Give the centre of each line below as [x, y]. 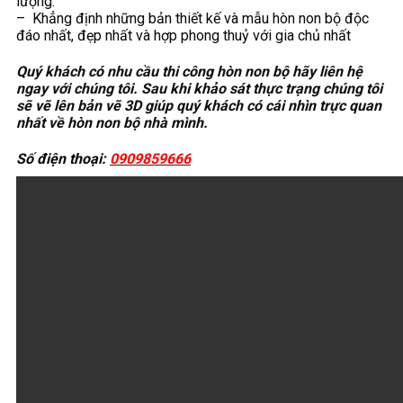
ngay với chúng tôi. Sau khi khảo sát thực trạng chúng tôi [199, 88]
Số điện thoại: [63, 159]
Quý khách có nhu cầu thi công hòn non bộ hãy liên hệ [189, 71]
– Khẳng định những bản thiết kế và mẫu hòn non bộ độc [193, 18]
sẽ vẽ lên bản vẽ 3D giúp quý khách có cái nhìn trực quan [199, 105]
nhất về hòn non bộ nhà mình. [112, 122]
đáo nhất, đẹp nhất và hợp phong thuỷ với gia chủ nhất [184, 35]
